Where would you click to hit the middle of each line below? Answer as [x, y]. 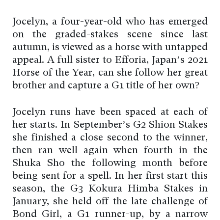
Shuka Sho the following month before [110, 164]
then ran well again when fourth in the [110, 151]
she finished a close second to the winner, [110, 138]
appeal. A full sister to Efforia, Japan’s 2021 [110, 61]
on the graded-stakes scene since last [110, 35]
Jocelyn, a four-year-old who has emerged [110, 22]
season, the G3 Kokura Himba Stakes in [110, 189]
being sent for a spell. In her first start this [110, 177]
